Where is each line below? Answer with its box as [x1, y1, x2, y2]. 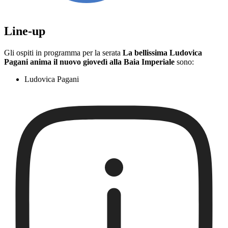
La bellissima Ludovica [123, 48, 202, 58]
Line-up [4, 24, 45, 38]
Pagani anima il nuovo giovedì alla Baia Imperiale [4, 58, 175, 67]
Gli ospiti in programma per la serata [4, 48, 123, 58]
